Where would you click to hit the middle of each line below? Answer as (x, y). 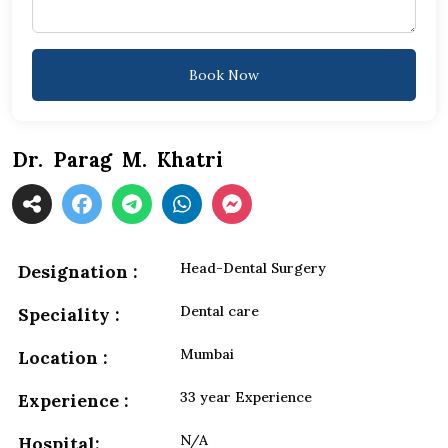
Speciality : (69, 315)
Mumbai (207, 354)
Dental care (220, 311)
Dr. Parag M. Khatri (117, 160)
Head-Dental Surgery (253, 268)
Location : (63, 358)
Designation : (78, 272)
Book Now (224, 75)
